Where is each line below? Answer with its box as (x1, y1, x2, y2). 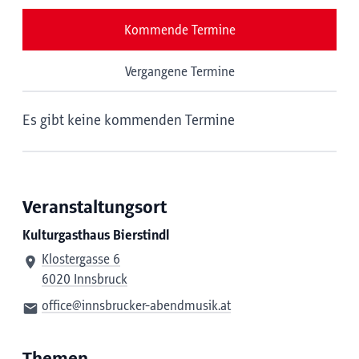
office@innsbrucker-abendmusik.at (42, 299, 231, 313)
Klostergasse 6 (42, 252, 120, 267)
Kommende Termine (123, 23, 236, 38)
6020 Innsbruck (42, 272, 127, 287)
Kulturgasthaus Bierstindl (22, 228, 170, 243)
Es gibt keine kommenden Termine (22, 113, 235, 129)
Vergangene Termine (124, 65, 235, 79)
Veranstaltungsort (22, 198, 167, 218)
